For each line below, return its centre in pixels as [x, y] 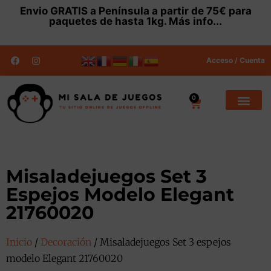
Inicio [19, 242]
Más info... [195, 21]
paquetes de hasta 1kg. [109, 21]
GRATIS [69, 11]
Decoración [66, 242]
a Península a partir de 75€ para [169, 11]
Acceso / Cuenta [235, 60]
